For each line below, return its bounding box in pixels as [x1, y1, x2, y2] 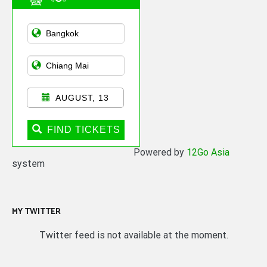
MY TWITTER [12, 204, 61, 219]
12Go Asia [187, 146, 229, 158]
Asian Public [27, 17, 80, 27]
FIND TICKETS [46, 124, 120, 135]
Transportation [27, 30, 88, 41]
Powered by [133, 146, 187, 158]
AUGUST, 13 [55, 92, 109, 103]
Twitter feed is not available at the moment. [39, 229, 228, 241]
